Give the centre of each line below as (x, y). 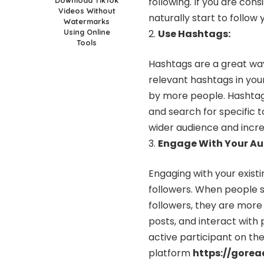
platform (171, 253)
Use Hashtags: (194, 34)
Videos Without (87, 10)
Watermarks (87, 21)
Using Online (87, 32)
